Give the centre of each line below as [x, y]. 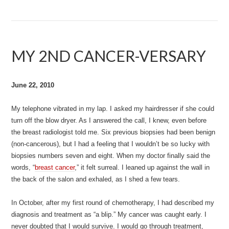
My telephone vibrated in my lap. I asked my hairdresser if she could [113, 109]
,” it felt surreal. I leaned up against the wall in [142, 167]
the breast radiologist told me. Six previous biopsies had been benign [113, 132]
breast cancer [55, 167]
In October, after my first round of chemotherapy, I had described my [113, 203]
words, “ [23, 167]
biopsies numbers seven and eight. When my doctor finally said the [111, 156]
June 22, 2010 [33, 85]
